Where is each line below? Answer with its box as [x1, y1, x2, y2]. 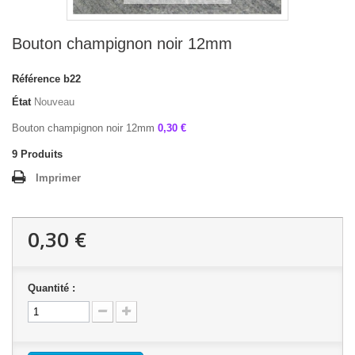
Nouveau [34, 96, 74, 108]
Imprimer [36, 172, 81, 184]
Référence [12, 73, 60, 85]
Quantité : [28, 282, 75, 294]
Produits [21, 148, 63, 160]
